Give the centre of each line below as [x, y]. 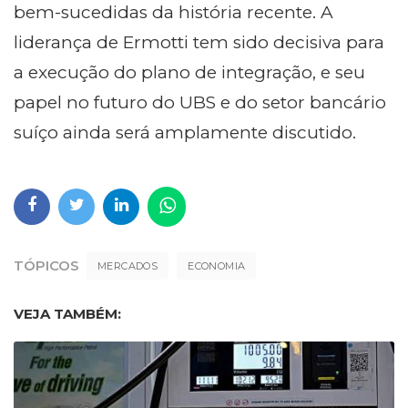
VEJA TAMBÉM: [67, 314]
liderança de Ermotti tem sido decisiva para [199, 43]
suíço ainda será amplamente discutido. [185, 133]
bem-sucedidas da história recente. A [173, 13]
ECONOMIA [217, 266]
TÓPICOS [46, 266]
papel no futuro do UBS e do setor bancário [200, 103]
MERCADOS [128, 266]
